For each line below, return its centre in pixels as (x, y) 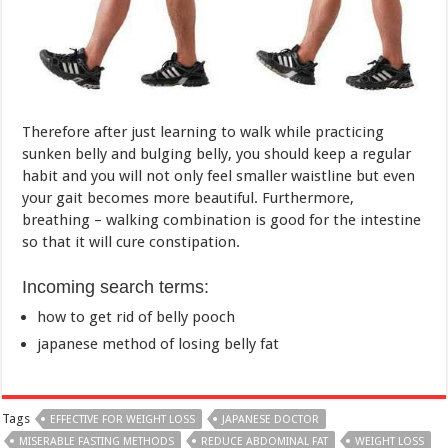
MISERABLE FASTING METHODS (97, 289)
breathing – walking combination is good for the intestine (222, 67)
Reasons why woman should (319, 391)
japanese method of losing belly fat (158, 191)
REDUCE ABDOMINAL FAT (265, 289)
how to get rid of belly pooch (136, 164)
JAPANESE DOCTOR (271, 267)
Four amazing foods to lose (126, 346)
